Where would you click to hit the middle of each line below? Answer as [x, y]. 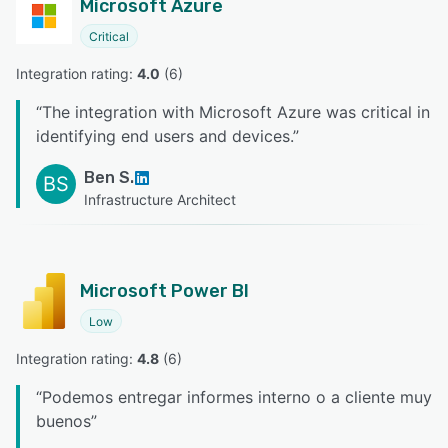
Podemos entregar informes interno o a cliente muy [237, 396]
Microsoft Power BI [164, 290]
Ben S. [109, 177]
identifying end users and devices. [164, 135]
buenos [63, 420]
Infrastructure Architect [160, 199]
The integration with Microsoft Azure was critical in [236, 111]
